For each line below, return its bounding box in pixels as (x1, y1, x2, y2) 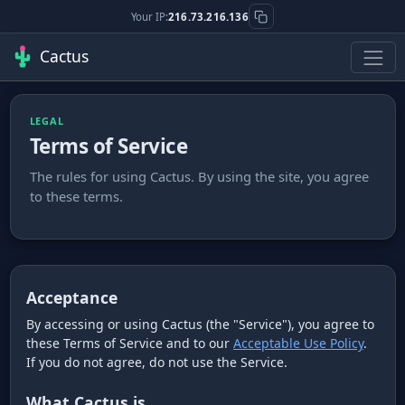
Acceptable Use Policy (233, 334, 363, 353)
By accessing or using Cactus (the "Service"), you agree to (26, 316, 374, 334)
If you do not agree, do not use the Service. (26, 353, 287, 372)
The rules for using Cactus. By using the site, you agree (29, 166, 369, 185)
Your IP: (131, 9, 169, 24)
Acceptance (26, 287, 118, 309)
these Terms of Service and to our (26, 334, 233, 353)
